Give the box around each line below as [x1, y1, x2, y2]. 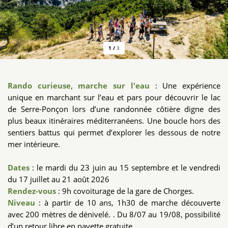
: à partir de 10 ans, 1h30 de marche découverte [38, 197, 221, 208]
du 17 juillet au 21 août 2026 [8, 174, 109, 185]
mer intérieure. [8, 139, 60, 150]
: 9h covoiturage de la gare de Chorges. [56, 186, 194, 196]
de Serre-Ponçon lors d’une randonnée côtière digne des [8, 104, 220, 115]
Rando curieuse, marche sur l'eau [8, 80, 155, 91]
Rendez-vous [8, 186, 56, 196]
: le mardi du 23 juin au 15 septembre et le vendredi [30, 162, 220, 173]
